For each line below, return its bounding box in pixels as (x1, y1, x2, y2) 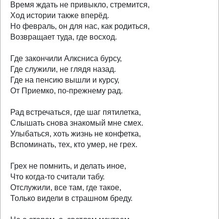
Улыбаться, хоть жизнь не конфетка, (10, 130, 141, 138)
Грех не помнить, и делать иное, (10, 162, 126, 170)
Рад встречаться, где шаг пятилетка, (10, 108, 141, 116)
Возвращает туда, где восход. (10, 33, 117, 41)
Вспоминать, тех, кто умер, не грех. (10, 140, 137, 149)
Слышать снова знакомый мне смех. (10, 119, 143, 127)
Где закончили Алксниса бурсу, (10, 54, 122, 63)
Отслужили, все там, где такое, (10, 183, 121, 192)
